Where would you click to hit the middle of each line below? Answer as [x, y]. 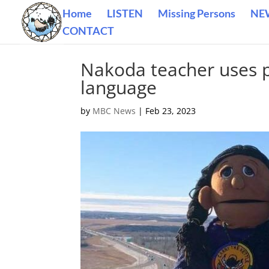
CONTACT [88, 31]
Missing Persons [197, 13]
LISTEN [125, 13]
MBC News [114, 111]
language [119, 87]
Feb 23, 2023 [171, 111]
